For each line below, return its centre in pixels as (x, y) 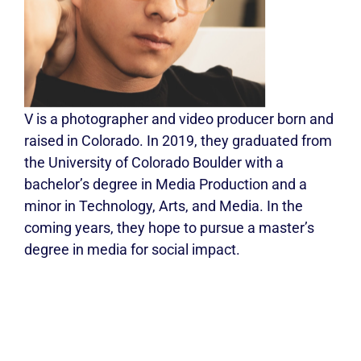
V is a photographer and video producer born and (179, 119)
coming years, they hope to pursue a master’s (169, 228)
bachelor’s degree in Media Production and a (166, 185)
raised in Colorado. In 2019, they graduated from (178, 141)
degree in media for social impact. (132, 250)
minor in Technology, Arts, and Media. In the (164, 206)
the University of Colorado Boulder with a (154, 163)
